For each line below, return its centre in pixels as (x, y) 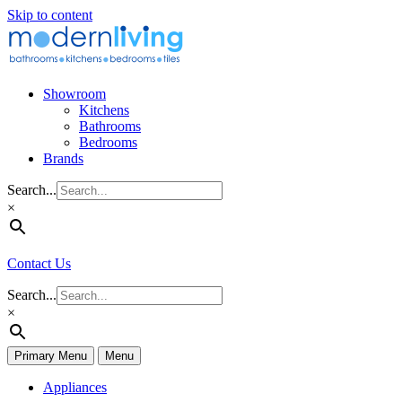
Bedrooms (108, 142)
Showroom (74, 94)
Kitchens (104, 110)
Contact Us (39, 263)
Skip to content (50, 15)
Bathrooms (110, 126)
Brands (63, 158)
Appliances (75, 387)
